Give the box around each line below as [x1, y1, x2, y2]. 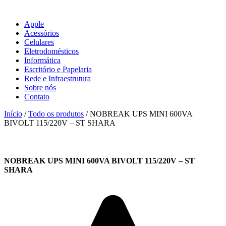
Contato [24, 92, 49, 101]
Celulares [24, 38, 54, 47]
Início [4, 109, 22, 119]
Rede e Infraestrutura [24, 74, 91, 83]
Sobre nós [24, 83, 56, 92]
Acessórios [24, 29, 59, 38]
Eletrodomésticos [24, 47, 79, 56]
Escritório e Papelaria [24, 65, 92, 74]
